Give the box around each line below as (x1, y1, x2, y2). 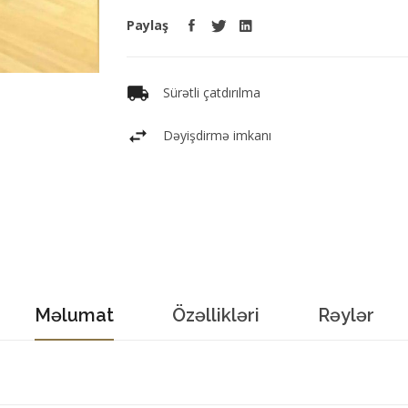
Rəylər (317, 303, 374, 326)
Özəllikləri (171, 303, 260, 326)
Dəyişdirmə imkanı (163, 127, 271, 145)
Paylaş (127, 16, 168, 34)
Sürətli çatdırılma (163, 84, 260, 101)
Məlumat (34, 303, 114, 326)
